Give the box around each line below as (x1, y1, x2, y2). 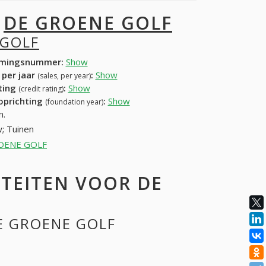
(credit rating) (18, 83, 64, 94)
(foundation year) (45, 96, 103, 107)
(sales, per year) (37, 70, 91, 81)
